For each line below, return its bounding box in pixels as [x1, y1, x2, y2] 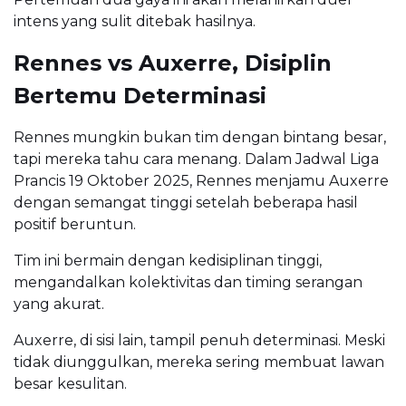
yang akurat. [14, 295, 104, 313]
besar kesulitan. [14, 374, 127, 392]
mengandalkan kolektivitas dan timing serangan [14, 273, 362, 291]
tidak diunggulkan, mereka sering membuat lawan [14, 353, 384, 371]
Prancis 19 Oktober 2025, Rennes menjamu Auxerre [14, 171, 389, 189]
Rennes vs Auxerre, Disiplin [14, 49, 332, 76]
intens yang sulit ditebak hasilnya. [14, 12, 256, 30]
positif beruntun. [14, 215, 136, 233]
